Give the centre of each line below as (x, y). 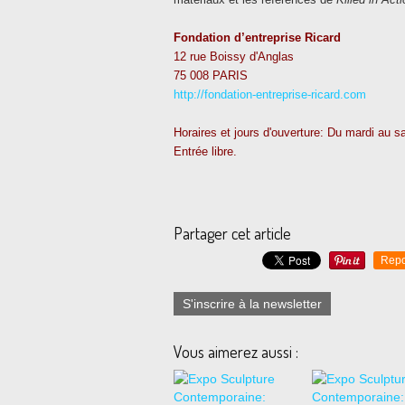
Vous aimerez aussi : (236, 352)
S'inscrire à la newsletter (252, 304)
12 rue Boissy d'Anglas (234, 57)
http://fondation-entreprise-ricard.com (270, 94)
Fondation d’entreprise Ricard (257, 38)
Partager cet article (232, 233)
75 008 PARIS (211, 75)
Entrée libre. (205, 151)
